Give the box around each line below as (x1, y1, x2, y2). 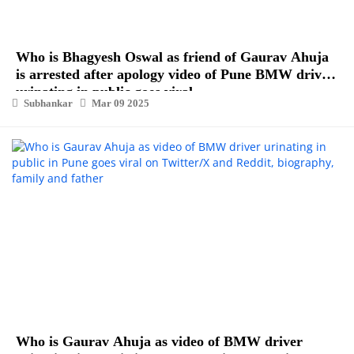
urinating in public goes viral (16, 84, 193, 100)
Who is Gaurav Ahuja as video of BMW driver (16, 333, 303, 350)
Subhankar (24, 97, 73, 110)
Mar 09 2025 (92, 97, 149, 110)
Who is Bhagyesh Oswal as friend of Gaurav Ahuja (16, 49, 329, 66)
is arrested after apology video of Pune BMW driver (16, 66, 334, 83)
